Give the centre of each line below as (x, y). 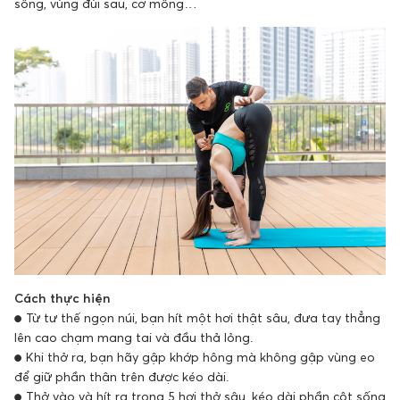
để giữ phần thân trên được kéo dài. (121, 376)
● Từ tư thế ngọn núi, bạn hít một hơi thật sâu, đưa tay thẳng (197, 317)
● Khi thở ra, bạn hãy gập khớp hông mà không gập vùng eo (195, 356)
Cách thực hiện (62, 297)
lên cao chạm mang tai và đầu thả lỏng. (133, 337)
